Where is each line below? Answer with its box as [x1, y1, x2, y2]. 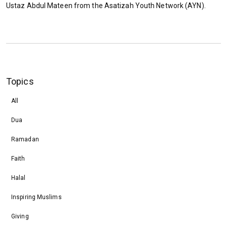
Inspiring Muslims [11, 193, 62, 201]
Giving [11, 212, 29, 220]
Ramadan [11, 135, 39, 143]
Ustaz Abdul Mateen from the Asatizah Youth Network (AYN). [6, 1, 206, 10]
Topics [6, 75, 34, 87]
